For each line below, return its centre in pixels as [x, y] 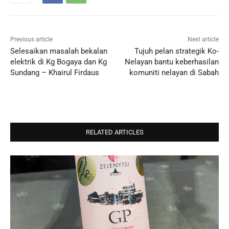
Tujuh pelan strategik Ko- [176, 51]
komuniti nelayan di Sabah [174, 73]
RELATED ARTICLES [114, 132]
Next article [203, 40]
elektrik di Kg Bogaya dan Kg [59, 62]
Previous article [31, 40]
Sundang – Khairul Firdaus [55, 73]
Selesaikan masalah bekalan [59, 51]
